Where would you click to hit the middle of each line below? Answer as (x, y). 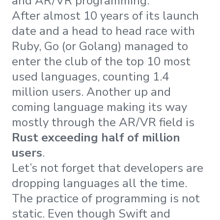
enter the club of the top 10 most (101, 62)
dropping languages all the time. (99, 183)
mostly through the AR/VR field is (103, 123)
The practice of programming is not (106, 199)
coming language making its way (99, 107)
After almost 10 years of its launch (105, 16)
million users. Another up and (91, 92)
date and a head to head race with (103, 31)
